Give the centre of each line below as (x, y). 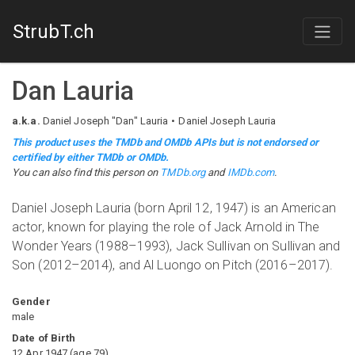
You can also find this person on (86, 172)
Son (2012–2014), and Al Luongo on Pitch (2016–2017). (173, 265)
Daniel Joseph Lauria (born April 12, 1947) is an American (174, 208)
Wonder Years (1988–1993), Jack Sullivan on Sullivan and (176, 246)
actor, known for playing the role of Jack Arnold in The (166, 227)
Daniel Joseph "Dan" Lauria (105, 121)
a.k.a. (26, 121)
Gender (31, 302)
